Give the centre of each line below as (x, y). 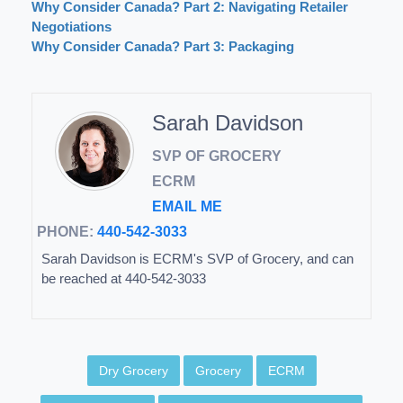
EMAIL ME (187, 206)
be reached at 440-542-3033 (124, 278)
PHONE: (67, 232)
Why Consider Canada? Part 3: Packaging (163, 46)
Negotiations (72, 27)
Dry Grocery (133, 371)
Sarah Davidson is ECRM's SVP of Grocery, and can (197, 259)
